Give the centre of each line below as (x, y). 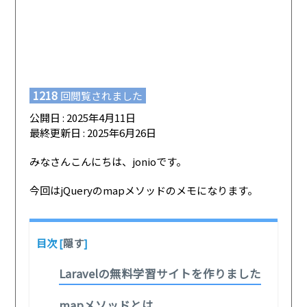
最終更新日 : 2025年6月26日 (93, 132)
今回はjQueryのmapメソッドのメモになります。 (144, 190)
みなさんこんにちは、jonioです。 (108, 161)
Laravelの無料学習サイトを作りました (160, 273)
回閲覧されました (102, 95)
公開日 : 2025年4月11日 (83, 117)
